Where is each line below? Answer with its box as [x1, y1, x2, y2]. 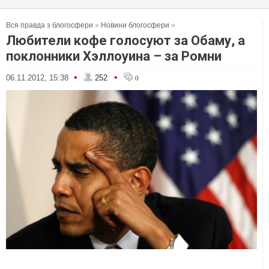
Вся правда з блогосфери [6, 21, 93, 29]
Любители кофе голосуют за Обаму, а [6, 33, 245, 48]
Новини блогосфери [101, 21, 169, 29]
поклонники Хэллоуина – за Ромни [6, 49, 222, 64]
